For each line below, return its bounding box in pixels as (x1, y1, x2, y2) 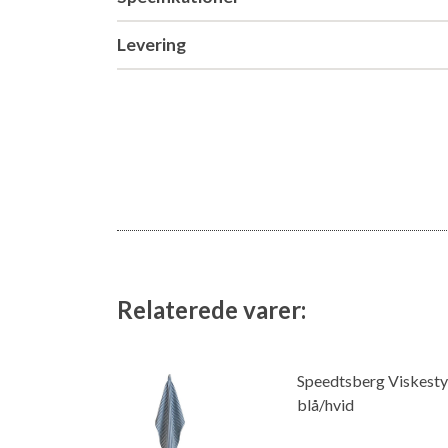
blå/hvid (297, 395, 354, 414)
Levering (117, 34, 186, 55)
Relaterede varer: (117, 295, 306, 324)
